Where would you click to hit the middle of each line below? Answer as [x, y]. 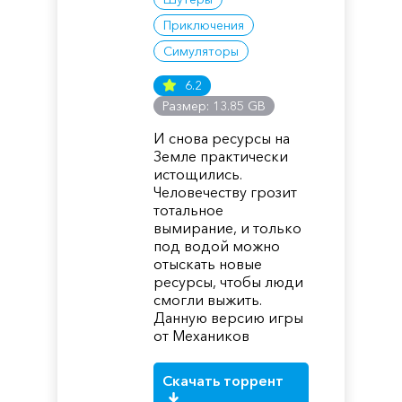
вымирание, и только [228, 228]
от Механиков [202, 336]
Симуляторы [201, 51]
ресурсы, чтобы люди [229, 282]
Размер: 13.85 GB [214, 106]
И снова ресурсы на [222, 138]
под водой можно [217, 246]
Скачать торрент [223, 380]
